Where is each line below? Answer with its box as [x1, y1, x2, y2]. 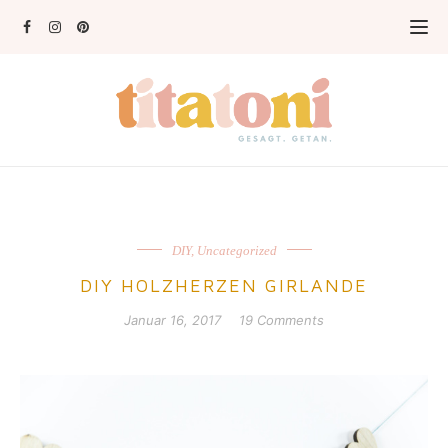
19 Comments [239, 312, 324, 328]
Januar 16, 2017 [124, 312, 221, 328]
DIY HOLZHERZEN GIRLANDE [80, 275, 368, 296]
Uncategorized [196, 243, 277, 258]
